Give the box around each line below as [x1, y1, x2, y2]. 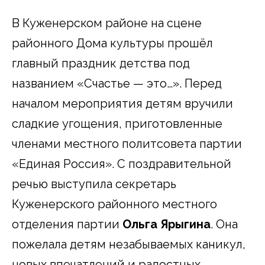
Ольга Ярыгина [122, 216, 211, 231]
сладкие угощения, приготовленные [12, 116, 222, 131]
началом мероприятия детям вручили [12, 96, 233, 111]
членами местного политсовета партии [12, 136, 242, 151]
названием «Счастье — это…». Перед [12, 76, 222, 91]
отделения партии [12, 216, 122, 231]
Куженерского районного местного [12, 196, 217, 211]
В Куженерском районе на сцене [12, 15, 202, 30]
